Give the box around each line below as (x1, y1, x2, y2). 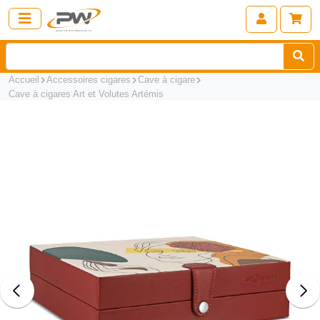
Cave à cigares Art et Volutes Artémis (9, 89, 164, 99)
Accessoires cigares (46, 74, 131, 85)
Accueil (9, 74, 39, 85)
